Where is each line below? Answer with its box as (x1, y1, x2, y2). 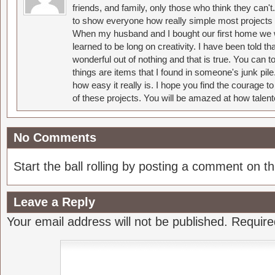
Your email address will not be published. (7, 215, 228, 228)
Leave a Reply (14, 195, 95, 209)
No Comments (14, 131, 96, 144)
